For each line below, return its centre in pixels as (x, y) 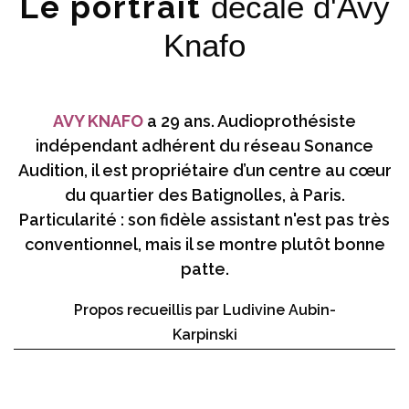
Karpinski (204, 334)
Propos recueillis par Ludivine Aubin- (204, 309)
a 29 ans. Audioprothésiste (250, 121)
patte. (204, 268)
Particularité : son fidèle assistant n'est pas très (204, 219)
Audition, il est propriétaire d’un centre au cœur (204, 170)
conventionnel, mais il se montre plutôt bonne (204, 244)
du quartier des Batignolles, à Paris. (204, 194)
